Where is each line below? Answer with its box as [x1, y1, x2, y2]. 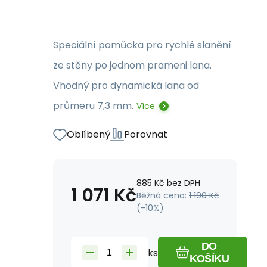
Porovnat [124, 128, 167, 141]
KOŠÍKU [189, 253, 229, 265]
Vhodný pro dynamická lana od [53, 79, 199, 92]
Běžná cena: [136, 190, 189, 201]
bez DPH [167, 177, 200, 189]
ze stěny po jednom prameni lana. [53, 58, 212, 72]
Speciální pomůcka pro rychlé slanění [53, 38, 231, 52]
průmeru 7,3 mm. [53, 99, 133, 113]
